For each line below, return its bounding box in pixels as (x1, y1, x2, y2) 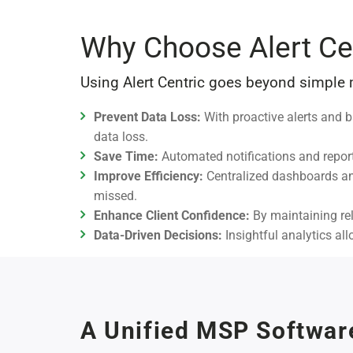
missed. (94, 188, 137, 203)
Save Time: (94, 148, 158, 164)
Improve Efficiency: (94, 168, 203, 184)
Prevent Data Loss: (94, 109, 201, 124)
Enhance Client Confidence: (94, 207, 250, 223)
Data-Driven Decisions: (94, 227, 222, 243)
